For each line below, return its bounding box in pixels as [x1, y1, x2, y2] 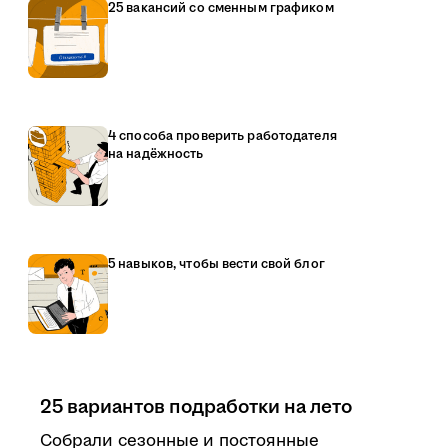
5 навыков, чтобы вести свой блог [108, 255, 325, 273]
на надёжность [108, 145, 204, 163]
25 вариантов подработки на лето [40, 393, 352, 421]
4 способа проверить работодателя [108, 127, 337, 145]
